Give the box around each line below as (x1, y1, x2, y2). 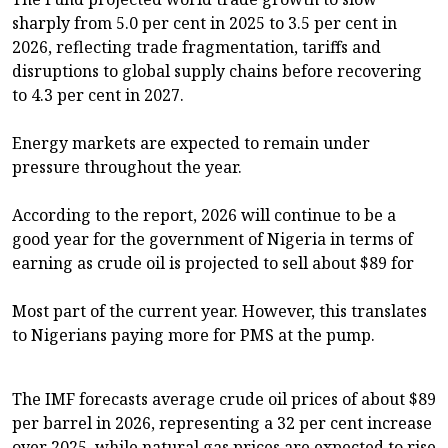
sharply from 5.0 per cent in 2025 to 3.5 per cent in (12, 12, 397, 35)
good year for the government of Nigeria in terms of (12, 228, 413, 251)
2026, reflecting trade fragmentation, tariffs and (12, 36, 381, 59)
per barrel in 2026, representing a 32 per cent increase (12, 412, 432, 435)
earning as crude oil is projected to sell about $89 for (12, 252, 414, 275)
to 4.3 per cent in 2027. (12, 84, 184, 107)
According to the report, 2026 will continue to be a (12, 204, 396, 227)
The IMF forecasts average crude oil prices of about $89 (12, 388, 436, 411)
